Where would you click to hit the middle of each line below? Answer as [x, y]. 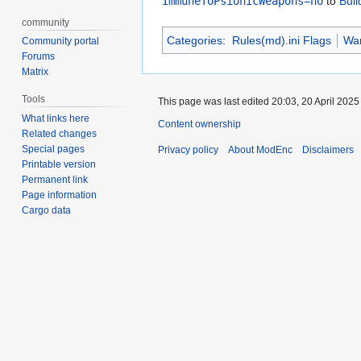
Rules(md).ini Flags [281, 41]
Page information [60, 195]
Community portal [61, 41]
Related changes [60, 134]
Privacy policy [188, 150]
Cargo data [47, 211]
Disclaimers [328, 150]
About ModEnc [260, 150]
